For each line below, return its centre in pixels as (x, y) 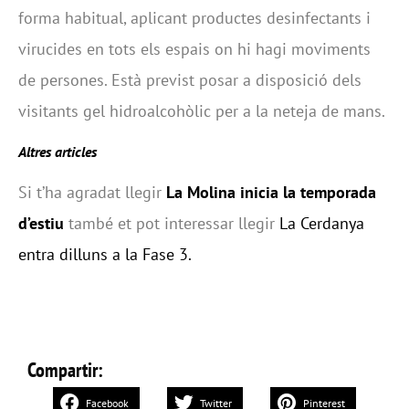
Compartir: (65, 369)
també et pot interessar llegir (172, 223)
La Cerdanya (322, 223)
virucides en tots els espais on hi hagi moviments (194, 49)
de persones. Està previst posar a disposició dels (190, 80)
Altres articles (58, 151)
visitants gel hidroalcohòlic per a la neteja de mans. (202, 111)
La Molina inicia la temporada (271, 192)
